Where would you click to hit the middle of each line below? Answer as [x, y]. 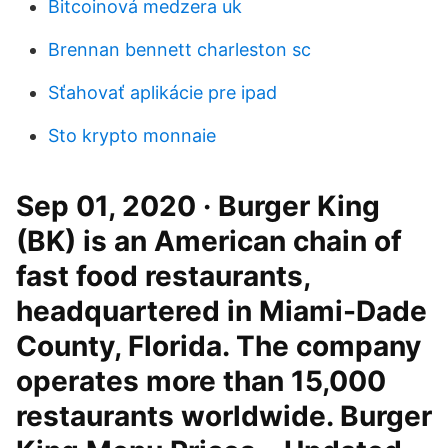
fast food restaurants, [163, 276]
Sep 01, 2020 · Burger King [198, 206]
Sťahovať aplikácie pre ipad [162, 92]
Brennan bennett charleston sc [179, 49]
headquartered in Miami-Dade [221, 311]
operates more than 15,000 [201, 381]
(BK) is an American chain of [209, 241]
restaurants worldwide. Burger [224, 416]
